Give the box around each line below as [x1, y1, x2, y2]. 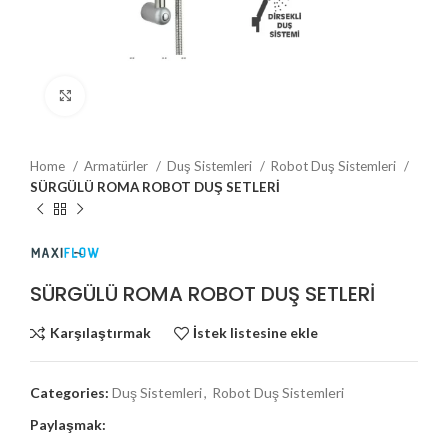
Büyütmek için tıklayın [85, 87, 218, 103]
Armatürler [84, 157, 151, 174]
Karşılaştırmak [49, 324, 151, 342]
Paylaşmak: [30, 415, 106, 433]
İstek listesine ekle [193, 324, 319, 342]
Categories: [30, 383, 109, 401]
